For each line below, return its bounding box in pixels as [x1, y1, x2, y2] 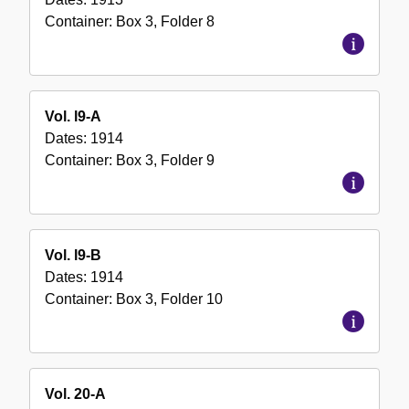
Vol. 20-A [45, 386, 106, 403]
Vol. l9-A [45, 109, 101, 125]
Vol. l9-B [45, 247, 101, 264]
